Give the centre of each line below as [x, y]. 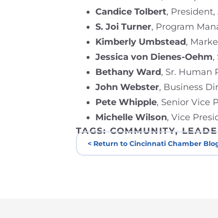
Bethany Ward [128, 72]
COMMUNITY [143, 131]
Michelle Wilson [131, 117]
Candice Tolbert [131, 11]
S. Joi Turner [123, 27]
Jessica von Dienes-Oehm [154, 57]
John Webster [127, 87]
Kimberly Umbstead [141, 42]
